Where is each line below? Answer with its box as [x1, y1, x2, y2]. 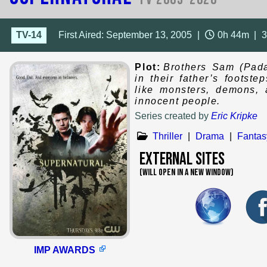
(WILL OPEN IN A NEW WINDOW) [139, 167, 234, 179]
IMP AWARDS [33, 245, 95, 256]
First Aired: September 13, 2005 [58, 30, 193, 41]
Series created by [141, 111, 209, 122]
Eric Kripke [211, 111, 258, 122]
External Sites [139, 149, 225, 170]
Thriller [153, 131, 183, 142]
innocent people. [135, 96, 221, 107]
